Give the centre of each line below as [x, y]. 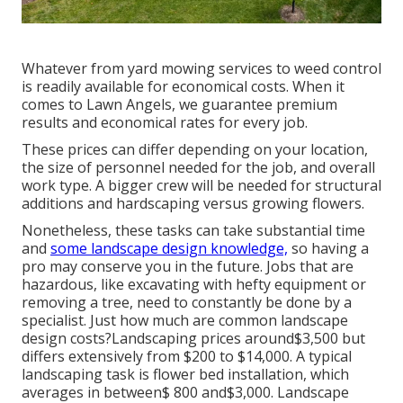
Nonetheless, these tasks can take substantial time [193, 231]
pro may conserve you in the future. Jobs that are [188, 267]
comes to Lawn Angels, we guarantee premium [179, 105]
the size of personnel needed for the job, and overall [198, 168]
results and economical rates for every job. [165, 123]
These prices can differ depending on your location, [195, 150]
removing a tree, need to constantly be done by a [187, 303]
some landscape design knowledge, [169, 249]
